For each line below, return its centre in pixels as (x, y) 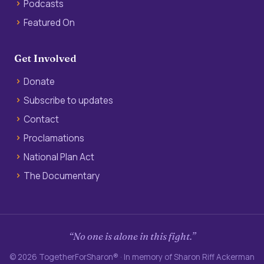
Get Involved (45, 58)
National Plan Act (59, 157)
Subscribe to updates (68, 100)
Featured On (49, 22)
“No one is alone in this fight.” (132, 236)
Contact (41, 119)
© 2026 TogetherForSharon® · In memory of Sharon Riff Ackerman (132, 257)
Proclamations (54, 138)
